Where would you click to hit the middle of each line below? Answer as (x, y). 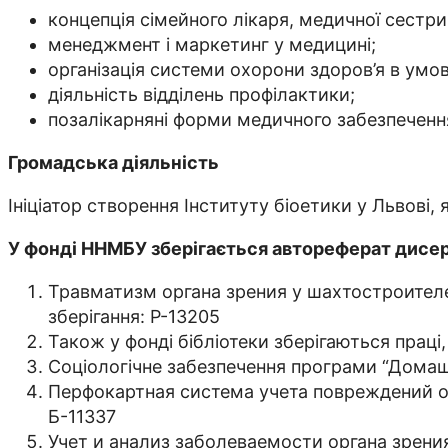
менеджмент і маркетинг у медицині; (212, 45)
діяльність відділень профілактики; (201, 95)
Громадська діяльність (113, 163)
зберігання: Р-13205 (134, 317)
